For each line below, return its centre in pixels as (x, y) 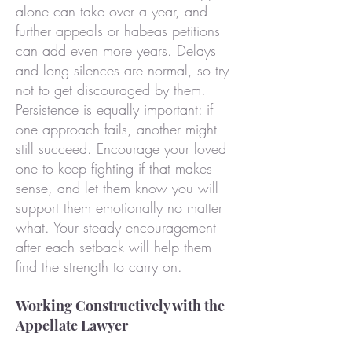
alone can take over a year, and (112, 11)
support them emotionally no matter (119, 207)
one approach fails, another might (116, 129)
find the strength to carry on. (99, 266)
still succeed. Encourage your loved (121, 148)
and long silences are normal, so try (122, 70)
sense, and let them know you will (117, 188)
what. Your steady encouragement (116, 227)
